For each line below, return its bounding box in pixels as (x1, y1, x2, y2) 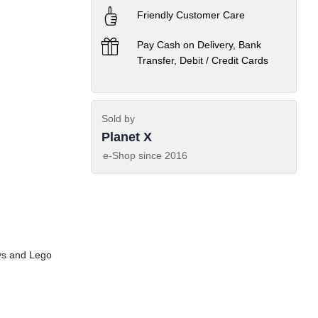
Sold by (102, 113, 135, 124)
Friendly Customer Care (137, 9, 245, 21)
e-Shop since (103, 150, 165, 161)
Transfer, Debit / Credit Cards (137, 55, 268, 66)
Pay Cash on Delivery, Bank (137, 39, 261, 50)
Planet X (102, 130, 152, 144)
